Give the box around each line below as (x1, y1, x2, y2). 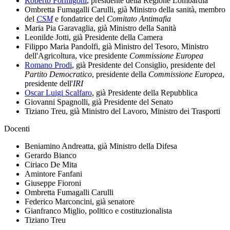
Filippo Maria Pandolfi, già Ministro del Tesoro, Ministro (25, 42, 208, 51)
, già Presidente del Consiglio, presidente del (72, 60, 215, 69)
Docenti (4, 124, 30, 133)
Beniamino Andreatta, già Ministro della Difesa (25, 141, 177, 150)
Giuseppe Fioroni (25, 178, 81, 187)
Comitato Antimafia (107, 14, 171, 23)
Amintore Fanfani (25, 169, 82, 178)
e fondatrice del (53, 14, 107, 23)
